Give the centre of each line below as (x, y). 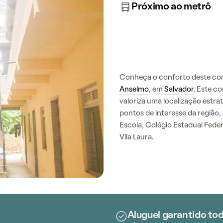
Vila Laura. (136, 137)
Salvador (179, 90)
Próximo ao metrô (171, 7)
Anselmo (134, 90)
